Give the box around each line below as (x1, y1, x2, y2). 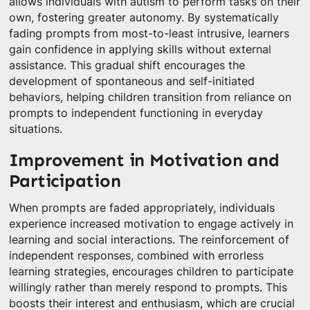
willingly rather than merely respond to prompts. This (8, 281, 287, 295)
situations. (8, 122, 62, 136)
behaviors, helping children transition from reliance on (8, 90, 291, 104)
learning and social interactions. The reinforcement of (8, 233, 289, 247)
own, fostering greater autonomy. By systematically (8, 10, 279, 24)
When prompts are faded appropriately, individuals (8, 201, 275, 215)
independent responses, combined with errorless (8, 249, 264, 263)
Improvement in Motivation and (8, 149, 280, 171)
